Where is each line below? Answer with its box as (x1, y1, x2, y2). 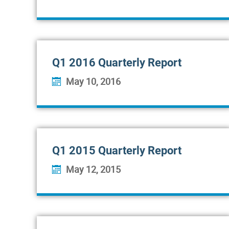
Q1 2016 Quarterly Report (52, 56, 181, 69)
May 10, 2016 (66, 75, 121, 87)
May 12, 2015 (66, 163, 121, 175)
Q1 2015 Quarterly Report (52, 144, 181, 157)
